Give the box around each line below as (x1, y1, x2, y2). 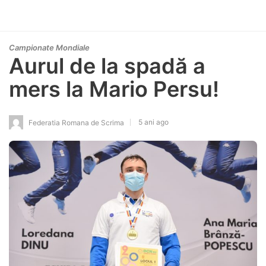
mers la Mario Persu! (9, 76, 219, 102)
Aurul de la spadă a (9, 53, 205, 79)
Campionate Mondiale (9, 43, 90, 52)
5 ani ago (138, 117, 169, 126)
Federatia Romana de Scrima (28, 118, 124, 127)
